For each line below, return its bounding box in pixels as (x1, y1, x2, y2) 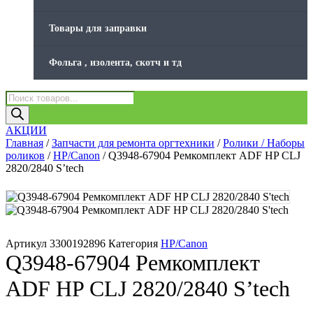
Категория (108, 237, 158, 249)
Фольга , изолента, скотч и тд (49, 57, 182, 68)
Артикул (6, 237, 50, 249)
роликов (6, 149, 45, 161)
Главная (6, 136, 43, 149)
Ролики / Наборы (223, 136, 305, 149)
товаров (5, 102, 43, 115)
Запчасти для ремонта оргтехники (52, 136, 214, 149)
